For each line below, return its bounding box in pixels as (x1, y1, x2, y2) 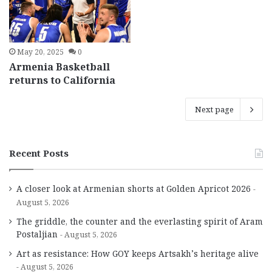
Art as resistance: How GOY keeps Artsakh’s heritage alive (16, 248, 261, 260)
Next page (195, 104, 234, 115)
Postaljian (16, 228, 58, 240)
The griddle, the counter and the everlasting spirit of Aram (16, 216, 263, 228)
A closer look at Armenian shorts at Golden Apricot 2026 (16, 183, 251, 195)
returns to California (9, 73, 116, 87)
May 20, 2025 (17, 47, 64, 58)
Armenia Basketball (9, 60, 110, 74)
